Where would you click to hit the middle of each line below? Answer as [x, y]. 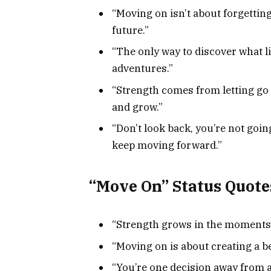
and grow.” [137, 107]
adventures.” [142, 69]
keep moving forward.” [167, 145]
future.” [130, 30]
